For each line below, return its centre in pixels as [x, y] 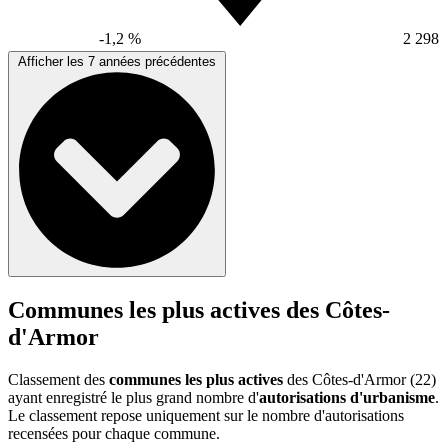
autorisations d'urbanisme [347, 397]
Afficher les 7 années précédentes [117, 62]
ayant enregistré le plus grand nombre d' [133, 397]
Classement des [58, 379]
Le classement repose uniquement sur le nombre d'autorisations [206, 415]
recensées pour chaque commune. [114, 433]
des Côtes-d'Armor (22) [359, 379]
